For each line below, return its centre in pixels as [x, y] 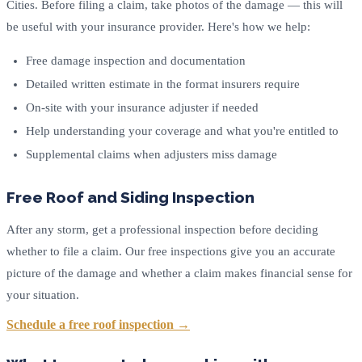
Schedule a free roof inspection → [98, 325]
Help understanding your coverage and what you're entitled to [182, 131]
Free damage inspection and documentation [136, 61]
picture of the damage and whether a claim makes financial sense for [179, 274]
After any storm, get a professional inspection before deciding [162, 230]
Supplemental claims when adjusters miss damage [152, 155]
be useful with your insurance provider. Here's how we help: [158, 27]
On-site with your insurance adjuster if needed [142, 108]
